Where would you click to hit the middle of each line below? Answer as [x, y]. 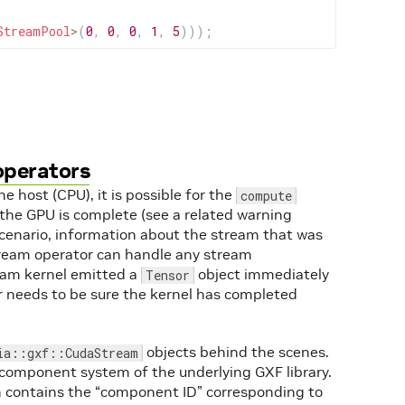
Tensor [168, 275]
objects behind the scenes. [236, 352]
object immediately [262, 274]
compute [266, 196]
